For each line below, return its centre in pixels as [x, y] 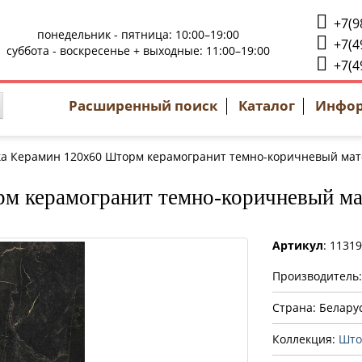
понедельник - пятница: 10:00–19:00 [138, 34]
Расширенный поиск [143, 105]
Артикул [297, 245]
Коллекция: [305, 339]
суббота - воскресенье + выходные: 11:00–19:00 [138, 51]
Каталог [267, 105]
